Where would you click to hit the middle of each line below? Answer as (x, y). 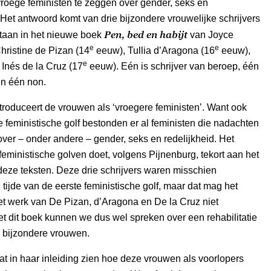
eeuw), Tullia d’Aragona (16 (154, 50)
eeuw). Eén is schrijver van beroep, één (173, 66)
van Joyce (211, 34)
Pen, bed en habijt (146, 34)
